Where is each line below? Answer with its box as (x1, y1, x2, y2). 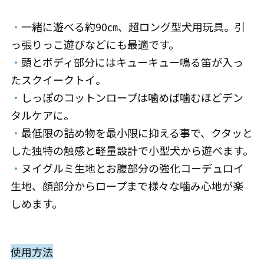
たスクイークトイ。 (10, 72, 106, 87)
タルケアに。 (10, 107, 74, 123)
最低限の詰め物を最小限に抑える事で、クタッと (21, 125, 253, 140)
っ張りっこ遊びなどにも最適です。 (10, 37, 179, 52)
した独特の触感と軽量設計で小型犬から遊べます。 (10, 143, 253, 158)
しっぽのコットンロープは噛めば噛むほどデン (21, 90, 243, 105)
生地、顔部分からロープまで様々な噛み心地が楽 (10, 178, 243, 193)
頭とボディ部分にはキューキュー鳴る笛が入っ (21, 54, 243, 70)
